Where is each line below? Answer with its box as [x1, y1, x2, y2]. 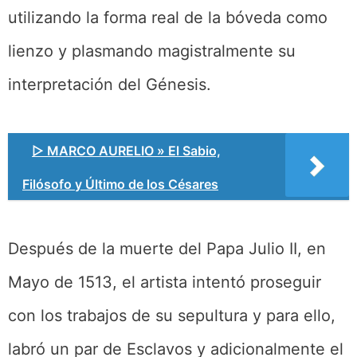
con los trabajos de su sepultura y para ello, [8, 305, 335, 325]
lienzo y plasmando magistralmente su [8, 41, 296, 61]
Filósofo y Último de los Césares [22, 175, 218, 192]
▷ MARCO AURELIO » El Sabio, [32, 142, 221, 159]
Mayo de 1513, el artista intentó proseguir [8, 272, 321, 292]
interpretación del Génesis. [8, 74, 211, 94]
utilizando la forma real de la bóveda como [8, 7, 328, 27]
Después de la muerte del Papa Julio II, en [8, 238, 326, 258]
